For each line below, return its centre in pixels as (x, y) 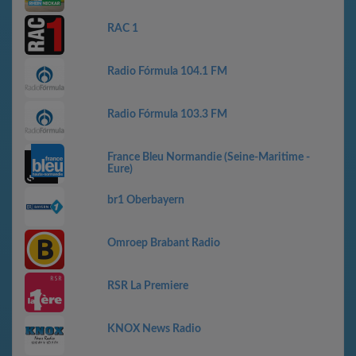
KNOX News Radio (154, 329)
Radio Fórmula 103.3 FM (167, 114)
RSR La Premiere (148, 286)
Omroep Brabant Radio (164, 243)
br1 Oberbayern (146, 200)
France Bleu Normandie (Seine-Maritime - (209, 157)
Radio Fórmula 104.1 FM (167, 72)
